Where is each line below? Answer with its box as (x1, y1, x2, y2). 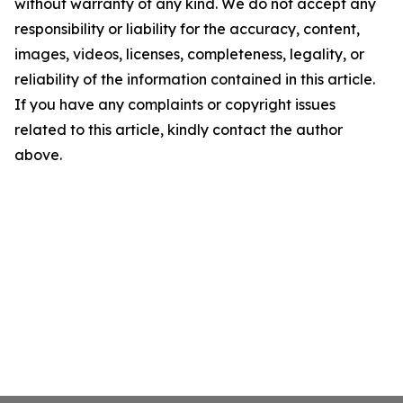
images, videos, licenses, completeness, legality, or (14, 45, 364, 63)
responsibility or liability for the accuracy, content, (14, 20, 360, 38)
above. (14, 146, 62, 164)
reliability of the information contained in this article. (14, 70, 375, 88)
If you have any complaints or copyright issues (14, 95, 336, 113)
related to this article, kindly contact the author (14, 121, 343, 139)
